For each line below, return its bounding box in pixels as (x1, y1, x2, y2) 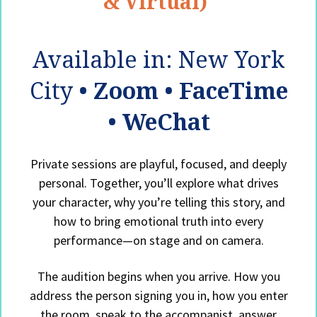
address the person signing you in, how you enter (29, 287, 288, 304)
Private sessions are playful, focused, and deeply (30, 156, 287, 173)
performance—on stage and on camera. (53, 232, 264, 249)
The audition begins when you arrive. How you (37, 268, 280, 285)
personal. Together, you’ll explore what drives (38, 175, 279, 192)
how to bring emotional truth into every (54, 213, 263, 230)
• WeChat (107, 106, 210, 137)
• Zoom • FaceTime (78, 75, 288, 106)
